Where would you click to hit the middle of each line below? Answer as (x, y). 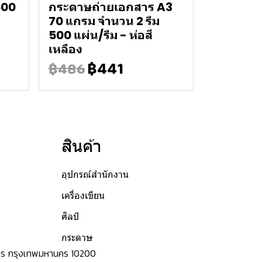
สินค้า (81, 146)
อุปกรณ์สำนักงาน (95, 174)
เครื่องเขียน (83, 195)
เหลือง (65, 49)
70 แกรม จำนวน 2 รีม (104, 21)
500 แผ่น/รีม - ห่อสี (100, 35)
